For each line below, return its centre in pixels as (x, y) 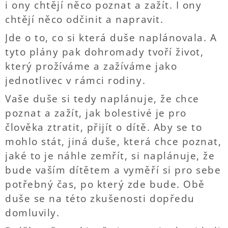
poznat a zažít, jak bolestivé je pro (96, 113)
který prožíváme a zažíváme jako (91, 66)
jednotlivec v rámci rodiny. (76, 80)
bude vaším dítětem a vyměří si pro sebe (113, 170)
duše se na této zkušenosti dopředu (100, 198)
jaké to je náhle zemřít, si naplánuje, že (110, 156)
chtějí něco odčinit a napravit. (84, 19)
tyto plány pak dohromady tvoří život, (105, 52)
